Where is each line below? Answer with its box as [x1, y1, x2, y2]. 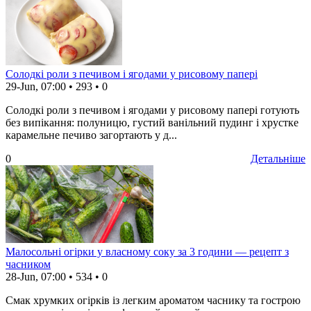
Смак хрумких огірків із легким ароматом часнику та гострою [6, 294, 301, 307]
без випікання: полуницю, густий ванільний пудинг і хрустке [6, 117, 299, 129]
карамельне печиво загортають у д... [6, 129, 177, 142]
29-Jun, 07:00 [6, 81, 66, 93]
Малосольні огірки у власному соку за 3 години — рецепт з [6, 246, 289, 258]
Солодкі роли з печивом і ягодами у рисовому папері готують [6, 104, 299, 117]
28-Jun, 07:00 [6, 271, 66, 283]
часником [6, 258, 51, 271]
